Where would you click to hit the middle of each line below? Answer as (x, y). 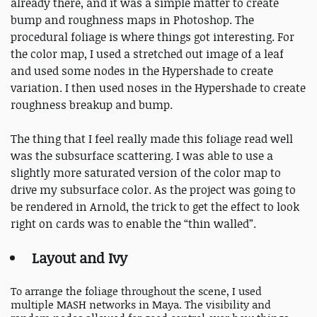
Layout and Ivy (80, 258)
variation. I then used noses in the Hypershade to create (158, 87)
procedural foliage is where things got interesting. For (152, 36)
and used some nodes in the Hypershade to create (142, 70)
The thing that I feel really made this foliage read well (152, 138)
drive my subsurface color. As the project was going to (153, 189)
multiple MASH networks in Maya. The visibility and (141, 304)
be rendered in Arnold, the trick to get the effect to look (155, 206)
